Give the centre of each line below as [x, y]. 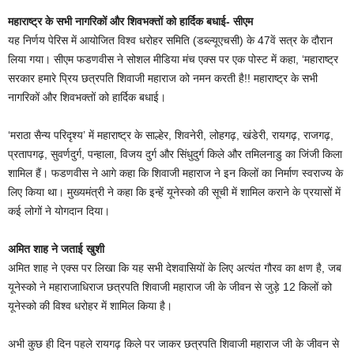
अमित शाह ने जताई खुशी [56, 249]
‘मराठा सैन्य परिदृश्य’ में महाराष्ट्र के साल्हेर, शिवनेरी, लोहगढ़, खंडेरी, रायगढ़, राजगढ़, [171, 136]
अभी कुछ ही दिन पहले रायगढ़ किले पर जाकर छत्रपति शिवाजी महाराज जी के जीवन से [173, 344]
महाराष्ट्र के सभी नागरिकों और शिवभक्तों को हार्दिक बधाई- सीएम [130, 22]
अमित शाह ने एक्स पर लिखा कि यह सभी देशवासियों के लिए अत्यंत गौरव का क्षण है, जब [175, 268]
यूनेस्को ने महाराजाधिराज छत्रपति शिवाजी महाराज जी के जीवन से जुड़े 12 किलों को [170, 287]
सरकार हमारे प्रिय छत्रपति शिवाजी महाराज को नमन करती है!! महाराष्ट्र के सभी [163, 79]
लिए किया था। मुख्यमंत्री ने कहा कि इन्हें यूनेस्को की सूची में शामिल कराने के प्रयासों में [174, 192]
